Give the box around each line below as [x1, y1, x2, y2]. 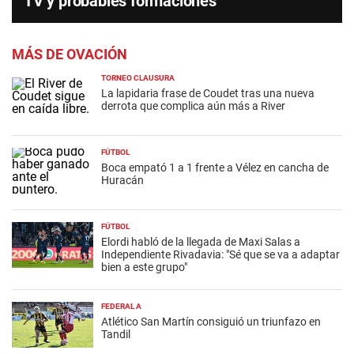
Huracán [100, 174, 144, 187]
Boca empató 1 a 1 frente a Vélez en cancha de [100, 161, 329, 175]
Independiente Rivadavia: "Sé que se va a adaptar [100, 248, 340, 262]
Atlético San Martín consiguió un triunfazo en [100, 315, 321, 329]
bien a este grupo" [100, 261, 187, 274]
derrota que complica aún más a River [100, 100, 285, 113]
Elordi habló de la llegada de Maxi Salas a [100, 235, 300, 249]
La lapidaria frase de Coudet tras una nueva [100, 87, 314, 100]
